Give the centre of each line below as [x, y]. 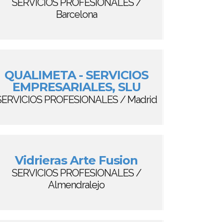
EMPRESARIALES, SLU [76, 87]
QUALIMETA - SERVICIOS [76, 75]
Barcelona [76, 14]
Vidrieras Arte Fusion [76, 160]
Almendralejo [76, 185]
